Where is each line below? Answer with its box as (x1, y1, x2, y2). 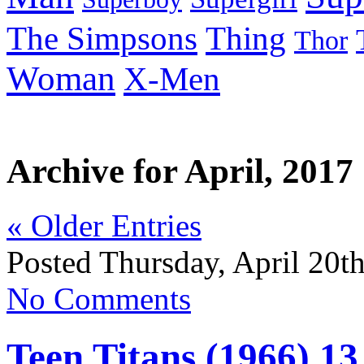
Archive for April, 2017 (6, 152, 353, 191)
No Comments (6, 281, 191, 317)
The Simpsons (6, 20, 197, 58)
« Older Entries (6, 208, 201, 244)
